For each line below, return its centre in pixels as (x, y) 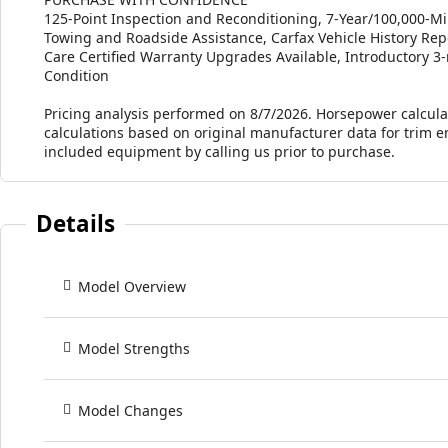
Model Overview (132, 286)
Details (76, 223)
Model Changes (130, 410)
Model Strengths (134, 348)
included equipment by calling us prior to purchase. (219, 151)
